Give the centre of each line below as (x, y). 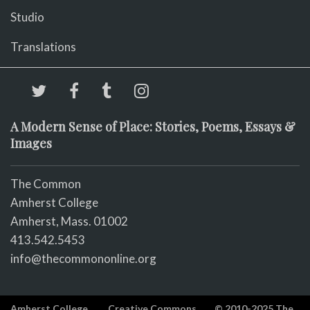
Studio (27, 17)
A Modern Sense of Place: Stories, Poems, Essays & (153, 127)
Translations (43, 47)
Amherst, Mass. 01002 (69, 221)
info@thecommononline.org (83, 258)
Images (31, 143)
